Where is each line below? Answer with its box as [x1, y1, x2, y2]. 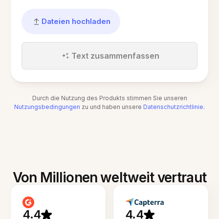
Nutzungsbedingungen [14, 103, 80, 110]
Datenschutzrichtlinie [143, 103, 203, 110]
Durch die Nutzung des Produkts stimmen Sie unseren [32, 94, 187, 102]
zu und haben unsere [82, 103, 143, 110]
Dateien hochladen [42, 16, 111, 26]
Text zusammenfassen [71, 50, 159, 61]
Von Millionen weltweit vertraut [13, 169, 206, 186]
